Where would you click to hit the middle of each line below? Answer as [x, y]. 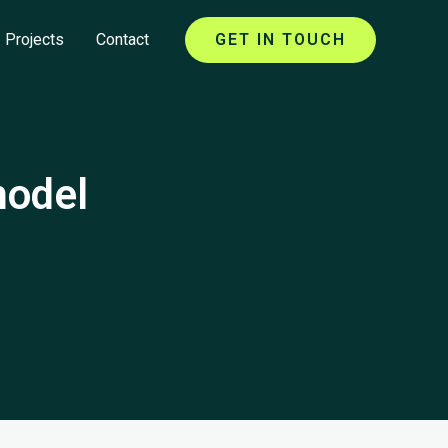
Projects [34, 39]
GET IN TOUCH [280, 39]
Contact [122, 39]
